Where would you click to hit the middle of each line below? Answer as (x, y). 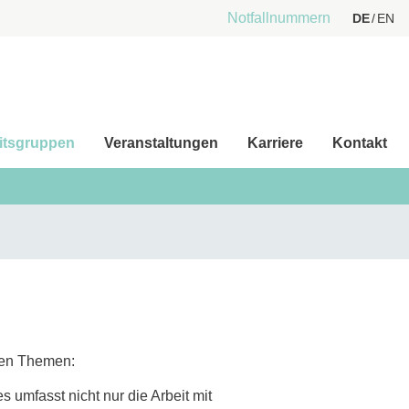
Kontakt (360, 143)
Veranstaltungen (161, 143)
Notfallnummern (279, 18)
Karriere (275, 143)
